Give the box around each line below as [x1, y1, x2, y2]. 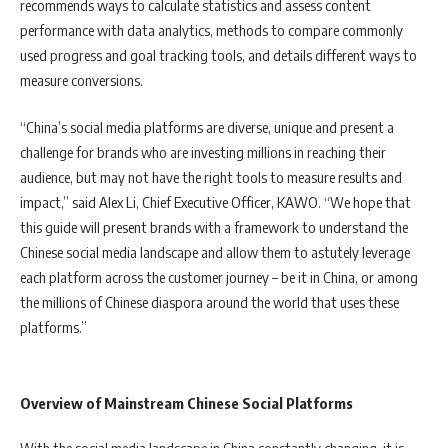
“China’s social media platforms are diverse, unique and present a [20, 118, 394, 136]
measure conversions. [20, 70, 146, 89]
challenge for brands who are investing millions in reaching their [20, 143, 386, 161]
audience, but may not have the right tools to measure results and [20, 168, 402, 186]
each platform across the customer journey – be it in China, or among [20, 268, 418, 286]
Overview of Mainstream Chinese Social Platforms [20, 393, 353, 412]
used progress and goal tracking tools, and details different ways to [20, 45, 417, 64]
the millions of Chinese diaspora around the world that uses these [20, 293, 399, 311]
